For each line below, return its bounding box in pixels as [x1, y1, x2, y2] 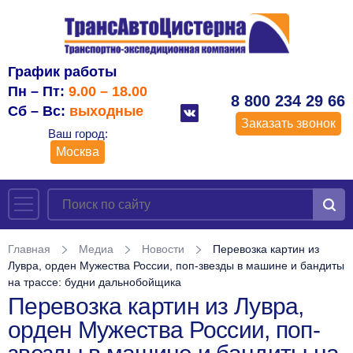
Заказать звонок [240, 117, 336, 131]
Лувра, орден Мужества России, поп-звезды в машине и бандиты [8, 258, 344, 272]
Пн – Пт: [8, 83, 69, 99]
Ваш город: [47, 126, 108, 140]
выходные [69, 102, 143, 119]
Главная [8, 242, 50, 255]
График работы [8, 63, 117, 80]
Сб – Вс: [8, 102, 69, 119]
